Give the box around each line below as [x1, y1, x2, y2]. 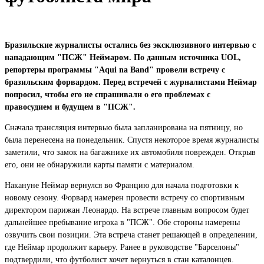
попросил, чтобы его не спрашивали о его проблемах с [5, 90, 210, 99]
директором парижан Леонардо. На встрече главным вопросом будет [5, 205, 249, 214]
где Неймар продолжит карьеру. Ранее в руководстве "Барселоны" [5, 242, 239, 252]
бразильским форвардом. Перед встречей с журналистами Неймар [5, 77, 257, 87]
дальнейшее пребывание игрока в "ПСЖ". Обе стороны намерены [5, 217, 240, 227]
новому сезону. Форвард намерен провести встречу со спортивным [5, 193, 245, 202]
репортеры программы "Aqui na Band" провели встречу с [5, 65, 225, 74]
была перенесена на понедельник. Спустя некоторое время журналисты [5, 135, 259, 144]
